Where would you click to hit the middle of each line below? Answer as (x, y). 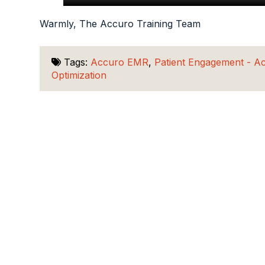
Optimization (79, 75)
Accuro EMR (120, 62)
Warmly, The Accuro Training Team (120, 24)
